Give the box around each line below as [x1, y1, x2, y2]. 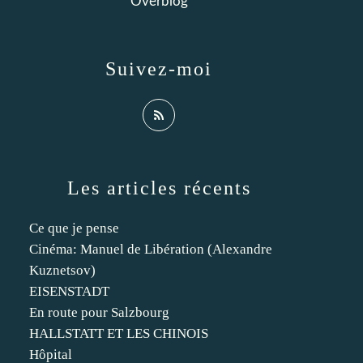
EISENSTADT [29, 284, 109, 299]
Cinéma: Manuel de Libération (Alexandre [29, 241, 272, 257]
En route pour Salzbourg [29, 305, 169, 320]
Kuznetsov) [29, 263, 96, 278]
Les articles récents [66, 177, 251, 199]
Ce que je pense [29, 220, 119, 236]
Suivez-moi [105, 58, 212, 79]
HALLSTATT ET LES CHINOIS [29, 326, 208, 341]
